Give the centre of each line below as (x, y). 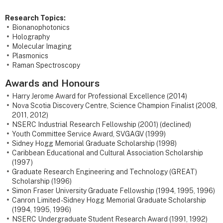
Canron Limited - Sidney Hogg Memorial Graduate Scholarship (109, 200)
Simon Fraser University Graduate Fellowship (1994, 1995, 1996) (113, 191)
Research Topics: (35, 18)
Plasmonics (30, 56)
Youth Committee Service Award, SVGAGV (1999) (89, 134)
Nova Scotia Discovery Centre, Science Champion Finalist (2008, (114, 106)
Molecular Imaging (42, 47)
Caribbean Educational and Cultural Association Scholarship (108, 153)
